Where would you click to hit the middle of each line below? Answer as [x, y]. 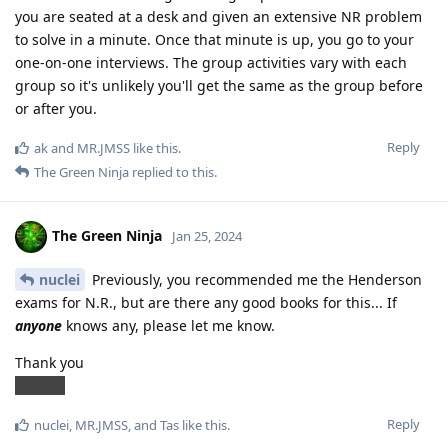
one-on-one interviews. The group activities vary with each [211, 62]
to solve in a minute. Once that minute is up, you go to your [214, 39]
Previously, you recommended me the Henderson [255, 279]
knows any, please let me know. [168, 325]
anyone [38, 325]
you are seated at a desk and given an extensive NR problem [218, 16]
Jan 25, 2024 [207, 235]
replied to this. [173, 171]
